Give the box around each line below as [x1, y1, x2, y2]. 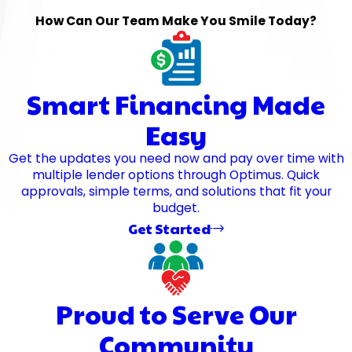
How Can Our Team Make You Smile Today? [35, 12, 317, 29]
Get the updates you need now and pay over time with [8, 149, 344, 167]
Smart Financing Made [27, 86, 325, 122]
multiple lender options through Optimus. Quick [32, 166, 320, 183]
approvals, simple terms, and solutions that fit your [20, 182, 332, 200]
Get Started [127, 218, 211, 238]
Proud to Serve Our [55, 296, 297, 332]
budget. [152, 199, 200, 216]
